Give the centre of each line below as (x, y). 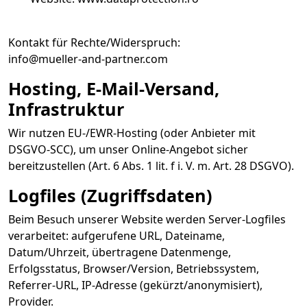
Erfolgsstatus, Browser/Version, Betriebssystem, (134, 269)
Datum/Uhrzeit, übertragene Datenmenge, (120, 252)
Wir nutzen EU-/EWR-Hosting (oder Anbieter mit (132, 133)
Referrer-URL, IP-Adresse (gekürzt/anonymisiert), (135, 285)
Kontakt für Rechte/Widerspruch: (94, 42)
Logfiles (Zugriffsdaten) (110, 195)
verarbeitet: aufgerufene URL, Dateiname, (116, 236)
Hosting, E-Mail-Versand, (114, 88)
